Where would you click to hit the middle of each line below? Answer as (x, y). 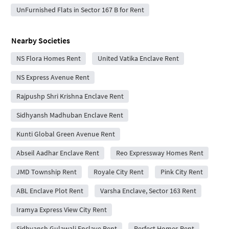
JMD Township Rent (46, 171)
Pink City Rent (181, 171)
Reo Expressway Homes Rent (159, 153)
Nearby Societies (41, 40)
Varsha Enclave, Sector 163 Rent (148, 190)
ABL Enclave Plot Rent (50, 190)
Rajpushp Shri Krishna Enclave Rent (70, 96)
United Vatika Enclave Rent (138, 58)
